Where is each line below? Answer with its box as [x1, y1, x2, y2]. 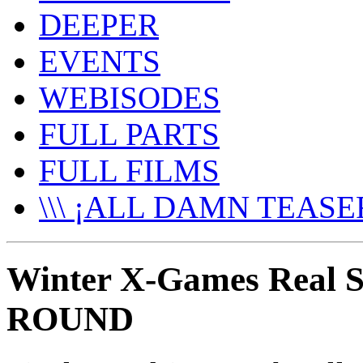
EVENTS [39, 44, 160, 79]
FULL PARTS [39, 117, 220, 152]
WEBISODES [39, 80, 220, 115]
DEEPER [39, 7, 159, 42]
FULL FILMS [39, 153, 220, 188]
